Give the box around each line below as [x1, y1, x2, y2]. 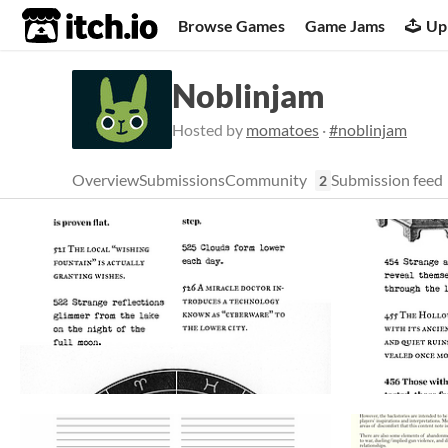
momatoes [246, 120, 319, 139]
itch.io [21, 6, 109, 46]
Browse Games [178, 15, 286, 35]
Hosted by [172, 120, 246, 139]
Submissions [139, 170, 225, 189]
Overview [72, 170, 139, 189]
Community [225, 170, 307, 189]
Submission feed [331, 170, 443, 189]
